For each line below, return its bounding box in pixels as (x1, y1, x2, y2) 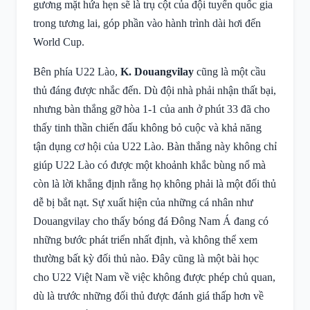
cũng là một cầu (194, 66, 266, 77)
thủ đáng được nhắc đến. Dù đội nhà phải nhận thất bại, (33, 84, 276, 96)
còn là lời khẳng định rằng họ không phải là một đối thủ (33, 178, 276, 190)
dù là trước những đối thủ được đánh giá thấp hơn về (33, 290, 264, 302)
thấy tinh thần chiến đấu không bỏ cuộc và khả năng (33, 122, 262, 134)
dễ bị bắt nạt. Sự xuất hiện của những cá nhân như (33, 197, 253, 208)
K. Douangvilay (120, 66, 194, 77)
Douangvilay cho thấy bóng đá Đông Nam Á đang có (33, 215, 268, 227)
